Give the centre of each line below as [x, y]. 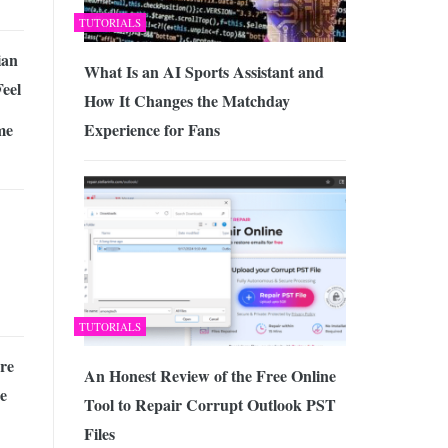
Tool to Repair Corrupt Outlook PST [209, 404]
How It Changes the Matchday [186, 101]
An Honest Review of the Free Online [209, 375]
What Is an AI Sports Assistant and [203, 72]
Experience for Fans [151, 130]
